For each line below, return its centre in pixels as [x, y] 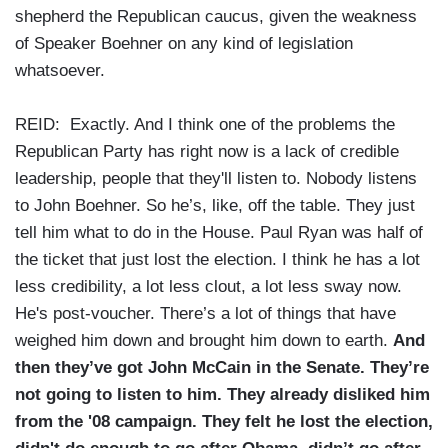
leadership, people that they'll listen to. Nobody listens [216, 179]
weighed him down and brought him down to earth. [204, 341]
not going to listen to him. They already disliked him [222, 395]
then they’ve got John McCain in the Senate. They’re [222, 368]
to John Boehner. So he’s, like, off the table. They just [215, 206]
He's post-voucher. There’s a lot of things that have [205, 314]
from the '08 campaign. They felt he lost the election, [224, 422]
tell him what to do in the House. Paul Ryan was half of [219, 233]
